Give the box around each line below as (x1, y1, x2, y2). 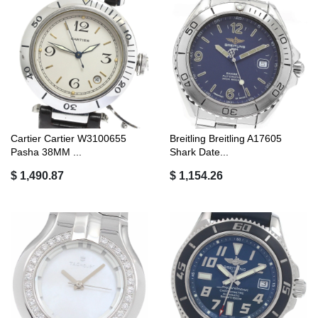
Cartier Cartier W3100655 (11, 133, 126, 145)
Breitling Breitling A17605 (170, 133, 282, 145)
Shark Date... (170, 146, 229, 158)
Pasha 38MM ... (11, 146, 82, 158)
